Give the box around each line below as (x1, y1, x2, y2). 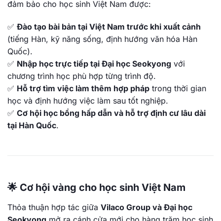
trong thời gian (149, 83, 206, 93)
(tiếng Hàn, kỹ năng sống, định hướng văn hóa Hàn (7, 34, 197, 44)
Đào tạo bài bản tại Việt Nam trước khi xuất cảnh (17, 21, 201, 32)
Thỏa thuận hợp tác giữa (7, 202, 101, 212)
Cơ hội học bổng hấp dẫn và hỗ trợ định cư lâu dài (17, 108, 206, 118)
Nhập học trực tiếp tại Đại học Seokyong (17, 58, 171, 69)
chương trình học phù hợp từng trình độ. (7, 71, 156, 81)
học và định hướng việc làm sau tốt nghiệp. (7, 95, 168, 106)
